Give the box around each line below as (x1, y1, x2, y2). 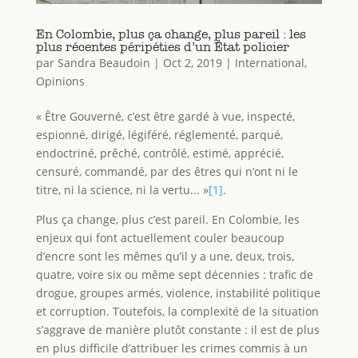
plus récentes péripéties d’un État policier (35, 38, 289, 54)
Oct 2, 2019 (162, 54, 222, 70)
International (234, 54, 304, 70)
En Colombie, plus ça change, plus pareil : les (35, 26, 306, 42)
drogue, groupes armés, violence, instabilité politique (35, 284, 320, 300)
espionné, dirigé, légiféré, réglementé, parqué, (35, 126, 283, 142)
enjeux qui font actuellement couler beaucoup (35, 229, 284, 245)
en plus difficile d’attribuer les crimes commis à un (35, 340, 308, 356)
